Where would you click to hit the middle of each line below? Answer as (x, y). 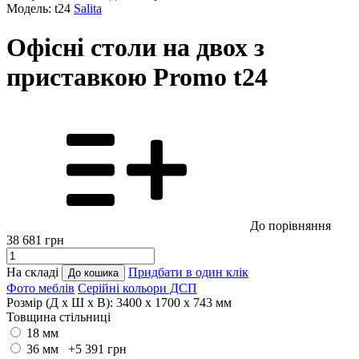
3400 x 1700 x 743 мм (174, 302)
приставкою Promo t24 (137, 77)
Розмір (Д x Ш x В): (60, 302)
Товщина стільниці (58, 317)
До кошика (93, 272)
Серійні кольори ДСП (137, 288)
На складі (34, 272)
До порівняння (290, 225)
